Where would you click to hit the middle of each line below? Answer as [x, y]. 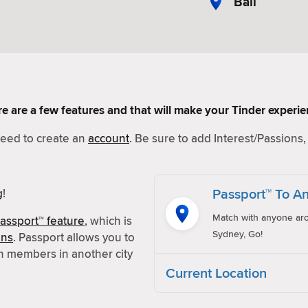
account [109, 138]
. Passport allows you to [74, 237]
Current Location [216, 273]
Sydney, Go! [238, 234]
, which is [108, 221]
